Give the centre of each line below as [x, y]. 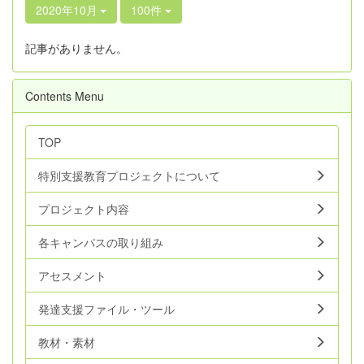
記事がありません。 [76, 48]
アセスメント [72, 275]
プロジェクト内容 [84, 209]
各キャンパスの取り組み [101, 242]
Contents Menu [65, 96]
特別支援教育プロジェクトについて [129, 175]
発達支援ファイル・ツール [106, 309]
